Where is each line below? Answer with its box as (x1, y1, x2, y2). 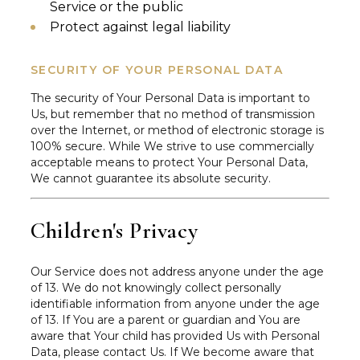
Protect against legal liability (50, 18, 231, 35)
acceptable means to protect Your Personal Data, (31, 154, 308, 170)
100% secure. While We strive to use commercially (31, 138, 314, 153)
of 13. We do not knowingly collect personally (31, 280, 281, 295)
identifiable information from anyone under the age (31, 296, 320, 311)
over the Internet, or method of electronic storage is (31, 122, 324, 137)
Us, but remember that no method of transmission (31, 106, 315, 121)
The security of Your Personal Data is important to (31, 90, 310, 105)
